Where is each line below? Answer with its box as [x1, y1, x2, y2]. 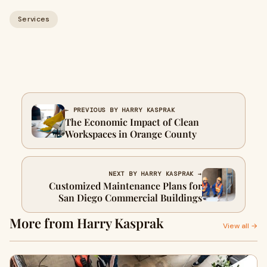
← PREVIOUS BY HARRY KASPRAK [65, 106, 175, 114]
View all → [223, 221, 257, 231]
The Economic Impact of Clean [65, 116, 199, 128]
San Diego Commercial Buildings [58, 191, 202, 204]
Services [18, 14, 50, 24]
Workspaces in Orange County [65, 128, 197, 140]
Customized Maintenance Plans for [49, 179, 202, 192]
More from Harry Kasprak [10, 214, 164, 232]
